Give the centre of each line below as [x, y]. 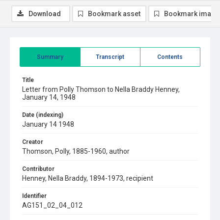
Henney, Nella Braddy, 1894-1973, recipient [88, 178]
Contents [170, 57]
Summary [50, 57]
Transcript [110, 57]
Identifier [34, 196]
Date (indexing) [43, 115]
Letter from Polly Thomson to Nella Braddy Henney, [101, 89]
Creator [33, 142]
